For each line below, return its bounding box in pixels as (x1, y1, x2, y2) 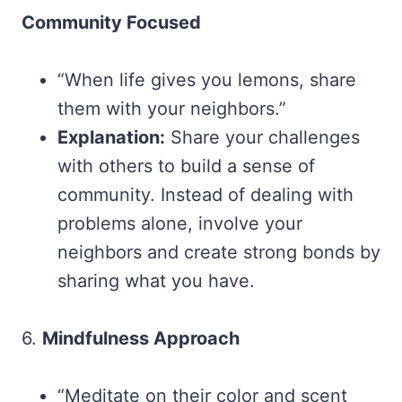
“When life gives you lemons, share (57, 68, 356, 91)
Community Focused (22, 11, 201, 33)
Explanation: (57, 126, 165, 148)
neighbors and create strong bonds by (57, 240, 380, 263)
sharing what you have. (57, 269, 255, 292)
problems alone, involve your (57, 212, 302, 234)
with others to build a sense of (57, 154, 315, 177)
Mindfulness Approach (42, 327, 240, 349)
